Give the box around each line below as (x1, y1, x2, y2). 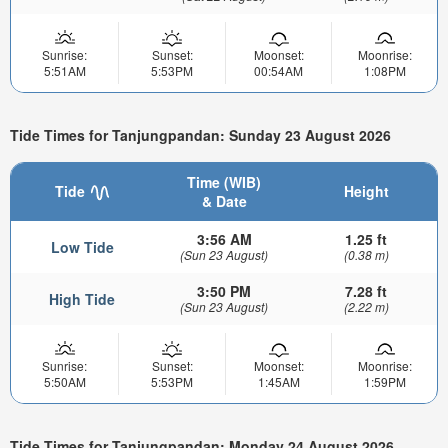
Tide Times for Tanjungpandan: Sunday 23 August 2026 (10, 125, 391, 146)
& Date (201, 190, 247, 211)
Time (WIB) (187, 171, 261, 192)
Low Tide (50, 236, 114, 257)
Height (343, 180, 389, 201)
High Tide (49, 288, 115, 309)
